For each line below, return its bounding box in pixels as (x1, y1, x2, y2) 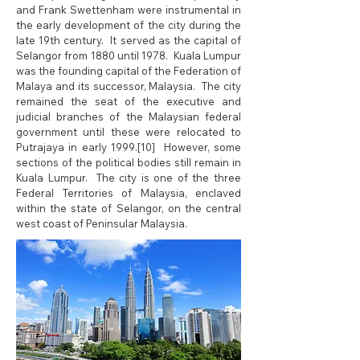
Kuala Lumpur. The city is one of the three (16, 171, 241, 184)
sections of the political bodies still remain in (16, 156, 241, 169)
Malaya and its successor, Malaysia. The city (16, 80, 241, 92)
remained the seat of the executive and (16, 95, 241, 108)
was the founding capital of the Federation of (16, 64, 241, 77)
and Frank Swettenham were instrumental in (16, 3, 241, 16)
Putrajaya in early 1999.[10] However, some (16, 141, 241, 153)
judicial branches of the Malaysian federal (16, 110, 241, 123)
